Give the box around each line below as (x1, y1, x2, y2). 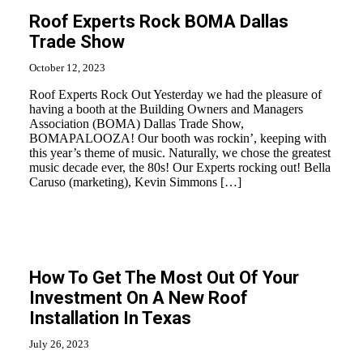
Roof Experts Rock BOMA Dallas (29, 11, 288, 32)
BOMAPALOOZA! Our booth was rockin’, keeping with (29, 131, 327, 145)
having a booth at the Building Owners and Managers (29, 102, 303, 116)
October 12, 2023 (29, 62, 105, 74)
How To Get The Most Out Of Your (29, 267, 299, 288)
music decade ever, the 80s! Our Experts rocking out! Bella (29, 160, 331, 174)
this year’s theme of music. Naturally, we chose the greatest (29, 146, 331, 160)
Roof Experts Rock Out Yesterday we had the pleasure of (29, 88, 322, 101)
